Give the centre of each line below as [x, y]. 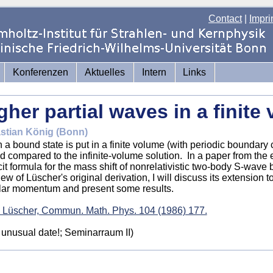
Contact [225, 19]
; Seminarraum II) [96, 232]
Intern [154, 72]
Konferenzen [40, 72]
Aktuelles [105, 72]
